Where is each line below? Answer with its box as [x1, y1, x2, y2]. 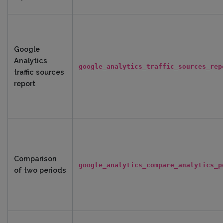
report [14, 79, 35, 88]
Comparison [14, 154, 57, 163]
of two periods [14, 166, 66, 174]
